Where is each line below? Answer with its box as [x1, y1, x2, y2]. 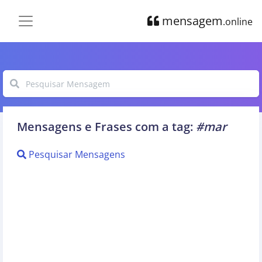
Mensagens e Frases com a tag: [17, 119, 196, 135]
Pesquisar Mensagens [26, 148, 125, 161]
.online [223, 15, 253, 28]
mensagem [159, 12, 223, 29]
